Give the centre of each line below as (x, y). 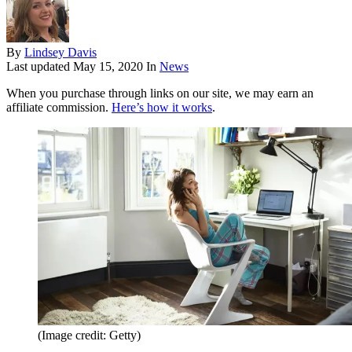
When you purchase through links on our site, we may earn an (160, 93)
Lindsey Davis (60, 53)
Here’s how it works (162, 108)
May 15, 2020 (108, 67)
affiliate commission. (59, 108)
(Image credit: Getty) (89, 335)
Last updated (40, 67)
